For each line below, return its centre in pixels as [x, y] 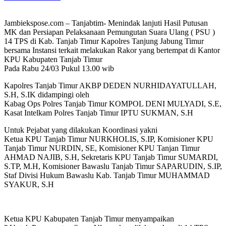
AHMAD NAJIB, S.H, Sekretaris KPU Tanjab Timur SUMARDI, [111, 157]
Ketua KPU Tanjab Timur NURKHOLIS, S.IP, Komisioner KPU [109, 139]
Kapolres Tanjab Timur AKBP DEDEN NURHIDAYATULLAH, [110, 85]
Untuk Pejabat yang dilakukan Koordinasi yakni [81, 130]
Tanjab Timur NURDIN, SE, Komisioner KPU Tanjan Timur [102, 148]
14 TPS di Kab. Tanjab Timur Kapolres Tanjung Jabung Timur [104, 41]
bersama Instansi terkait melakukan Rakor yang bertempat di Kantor [112, 50]
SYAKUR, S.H [29, 184]
